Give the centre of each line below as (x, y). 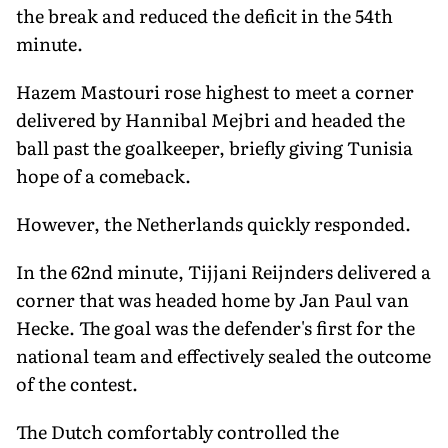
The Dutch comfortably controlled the (177, 431)
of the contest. (77, 383)
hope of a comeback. (103, 175)
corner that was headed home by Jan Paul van (212, 299)
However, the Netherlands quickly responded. (213, 223)
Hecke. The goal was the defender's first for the (215, 327)
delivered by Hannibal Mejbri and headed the (210, 119)
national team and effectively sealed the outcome (223, 355)
